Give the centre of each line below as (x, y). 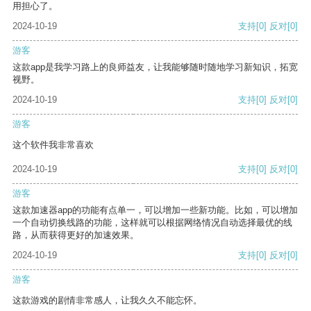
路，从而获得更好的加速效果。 (76, 235)
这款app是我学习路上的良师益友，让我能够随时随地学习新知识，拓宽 (155, 67)
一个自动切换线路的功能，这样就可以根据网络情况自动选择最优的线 (152, 223)
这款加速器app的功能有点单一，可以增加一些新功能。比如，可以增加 (155, 210)
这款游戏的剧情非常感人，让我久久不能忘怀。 (107, 301)
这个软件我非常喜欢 (53, 145)
